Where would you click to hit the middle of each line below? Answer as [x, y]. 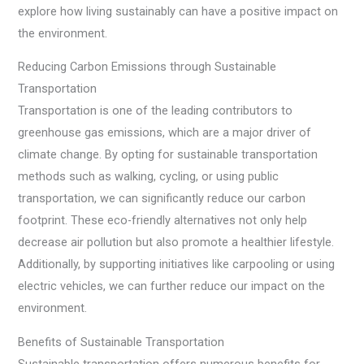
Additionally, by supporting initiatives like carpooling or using [177, 264]
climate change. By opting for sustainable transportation [168, 155]
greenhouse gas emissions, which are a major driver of [165, 133]
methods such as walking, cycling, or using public [149, 177]
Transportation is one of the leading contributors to [156, 111]
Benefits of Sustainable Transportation [121, 342]
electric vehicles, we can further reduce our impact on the [172, 286]
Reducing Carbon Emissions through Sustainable [147, 67]
